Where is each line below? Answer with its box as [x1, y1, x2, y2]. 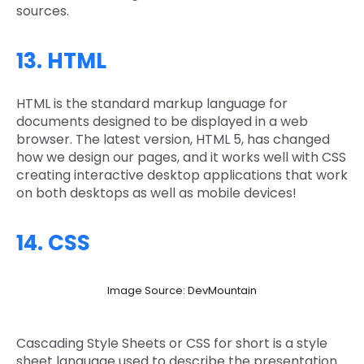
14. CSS [16, 228, 90, 258]
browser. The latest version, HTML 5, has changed [16, 130, 330, 149]
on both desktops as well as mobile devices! [16, 184, 297, 203]
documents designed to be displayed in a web [16, 112, 308, 132]
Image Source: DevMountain [107, 283, 257, 299]
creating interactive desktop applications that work [16, 166, 348, 185]
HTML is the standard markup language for [16, 94, 288, 114]
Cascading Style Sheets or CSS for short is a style [16, 334, 327, 353]
